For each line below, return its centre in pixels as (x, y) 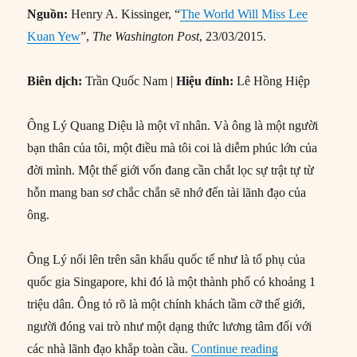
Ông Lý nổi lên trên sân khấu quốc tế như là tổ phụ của (167, 259)
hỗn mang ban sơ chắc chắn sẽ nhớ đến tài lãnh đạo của (167, 192)
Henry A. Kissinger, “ (124, 14)
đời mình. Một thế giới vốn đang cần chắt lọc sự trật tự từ (171, 170)
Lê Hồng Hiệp (272, 80)
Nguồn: (48, 14)
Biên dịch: (55, 80)
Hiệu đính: (205, 80)
